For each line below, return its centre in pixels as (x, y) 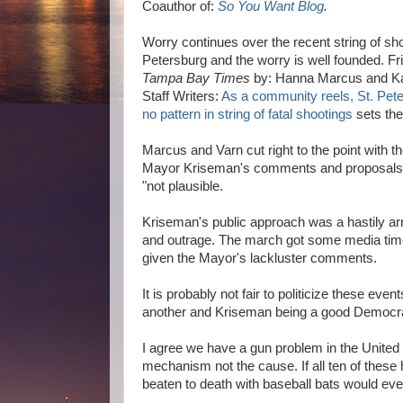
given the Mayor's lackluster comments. (260, 258)
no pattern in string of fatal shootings (247, 114)
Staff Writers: (182, 96)
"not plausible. (183, 186)
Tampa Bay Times (198, 78)
